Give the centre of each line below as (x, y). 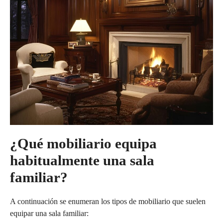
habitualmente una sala (82, 160)
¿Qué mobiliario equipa (83, 143)
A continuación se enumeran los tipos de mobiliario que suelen (108, 201)
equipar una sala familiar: (49, 213)
